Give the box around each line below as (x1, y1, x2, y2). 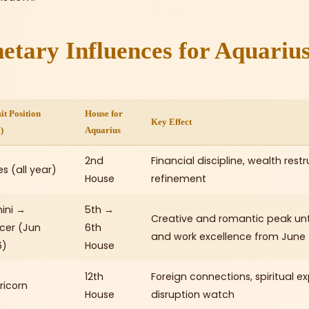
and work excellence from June (151, 229, 306, 243)
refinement (151, 171, 206, 186)
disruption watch (151, 287, 235, 301)
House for (85, 108, 123, 119)
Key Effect (151, 117, 192, 127)
